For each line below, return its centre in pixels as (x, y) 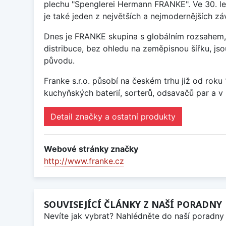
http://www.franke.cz (84, 161)
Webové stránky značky (91, 149)
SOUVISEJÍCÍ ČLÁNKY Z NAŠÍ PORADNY (133, 205)
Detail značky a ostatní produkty (113, 117)
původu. (59, 61)
